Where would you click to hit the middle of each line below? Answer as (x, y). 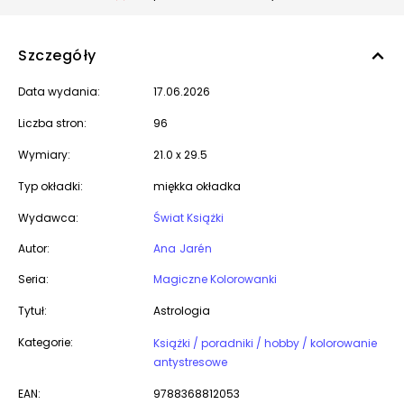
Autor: (34, 248)
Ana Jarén (183, 248)
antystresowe (190, 362)
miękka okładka (197, 186)
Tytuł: (32, 311)
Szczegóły (57, 55)
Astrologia (182, 311)
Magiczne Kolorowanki (215, 279)
